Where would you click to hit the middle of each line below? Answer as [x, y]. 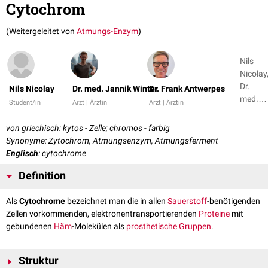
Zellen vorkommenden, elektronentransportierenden [102, 214]
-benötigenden [234, 201]
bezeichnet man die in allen [116, 201]
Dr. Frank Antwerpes [187, 89]
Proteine [214, 214]
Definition [42, 176]
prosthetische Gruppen [169, 226]
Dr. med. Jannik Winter [115, 89]
